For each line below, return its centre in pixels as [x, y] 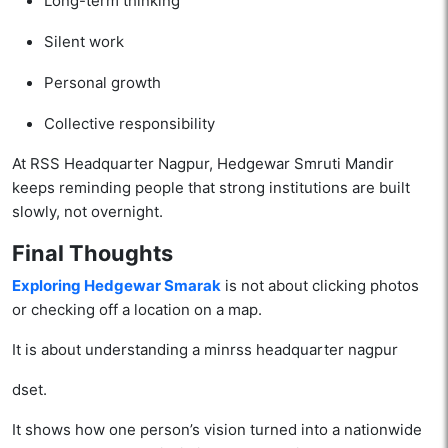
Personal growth [102, 83]
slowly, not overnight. [87, 212]
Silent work [84, 42]
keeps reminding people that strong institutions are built [211, 188]
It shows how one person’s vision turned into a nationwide [217, 430]
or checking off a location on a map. [137, 310]
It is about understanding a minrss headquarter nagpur [205, 350]
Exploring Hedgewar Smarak [116, 286]
